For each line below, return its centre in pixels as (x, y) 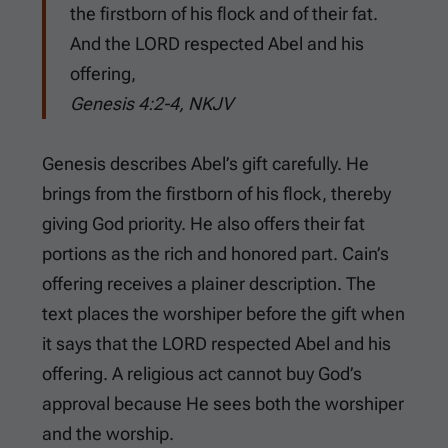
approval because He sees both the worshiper (223, 404)
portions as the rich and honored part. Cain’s (215, 254)
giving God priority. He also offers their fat (203, 224)
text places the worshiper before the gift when (223, 314)
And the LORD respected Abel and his (217, 44)
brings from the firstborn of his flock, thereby (216, 194)
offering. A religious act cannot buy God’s (202, 374)
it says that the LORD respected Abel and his (216, 344)
